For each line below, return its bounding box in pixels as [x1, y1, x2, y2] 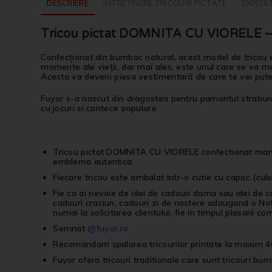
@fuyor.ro [87, 223, 129, 234]
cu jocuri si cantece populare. [41, 103, 159, 114]
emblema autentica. [53, 156, 134, 168]
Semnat [53, 223, 88, 234]
